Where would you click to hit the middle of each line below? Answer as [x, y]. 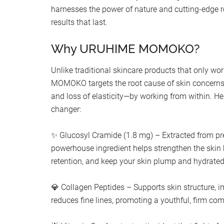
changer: [66, 109]
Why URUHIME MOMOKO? [125, 49]
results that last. [79, 22]
